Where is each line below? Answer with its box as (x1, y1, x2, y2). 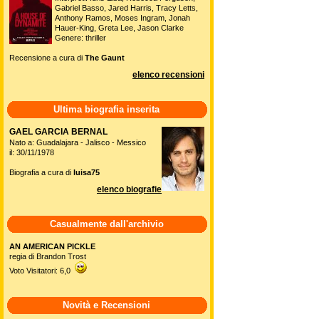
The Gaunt (85, 53, 125, 62)
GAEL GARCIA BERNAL (9, 127, 108, 137)
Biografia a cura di (9, 168, 73, 177)
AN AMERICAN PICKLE (9, 242, 95, 251)
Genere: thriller (55, 33, 106, 42)
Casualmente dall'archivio (50, 219, 164, 229)
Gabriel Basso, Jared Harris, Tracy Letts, (55, 4, 198, 12)
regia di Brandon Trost (9, 252, 86, 261)
